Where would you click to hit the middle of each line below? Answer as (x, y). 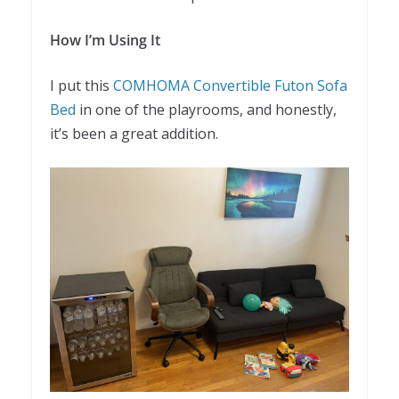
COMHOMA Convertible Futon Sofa (230, 86)
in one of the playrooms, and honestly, (206, 110)
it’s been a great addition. (134, 134)
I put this (81, 86)
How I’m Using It (105, 41)
